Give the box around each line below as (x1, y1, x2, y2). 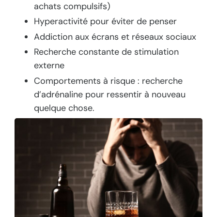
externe (34, 60, 64, 72)
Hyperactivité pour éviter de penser (34, 15, 177, 28)
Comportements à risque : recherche (34, 75, 183, 87)
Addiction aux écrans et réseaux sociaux (34, 31, 196, 43)
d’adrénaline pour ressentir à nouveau (34, 88, 186, 100)
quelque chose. (34, 102, 94, 114)
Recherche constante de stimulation (34, 46, 179, 58)
